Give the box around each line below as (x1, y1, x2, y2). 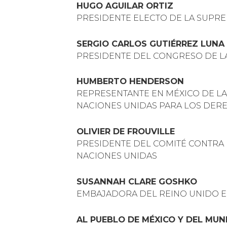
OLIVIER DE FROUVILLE (77, 126, 175, 137)
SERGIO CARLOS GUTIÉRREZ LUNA (77, 38, 225, 49)
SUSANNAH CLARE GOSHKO (77, 176, 198, 187)
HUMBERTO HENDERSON (77, 76, 184, 87)
